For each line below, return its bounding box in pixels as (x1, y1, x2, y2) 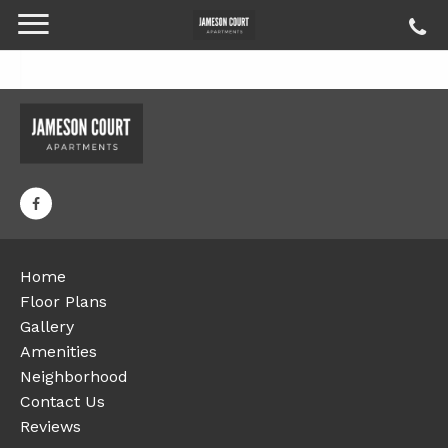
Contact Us (20, 392, 105, 411)
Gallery (20, 317, 74, 336)
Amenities (20, 342, 97, 361)
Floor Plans (20, 292, 107, 311)
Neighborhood (20, 367, 128, 386)
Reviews (20, 417, 81, 436)
